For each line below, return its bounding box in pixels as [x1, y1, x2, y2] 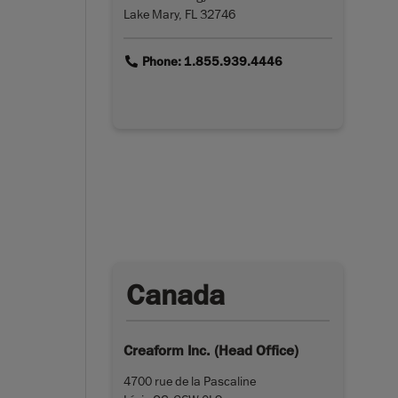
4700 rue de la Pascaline [123, 372, 256, 389]
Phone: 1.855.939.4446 [139, 52, 283, 70]
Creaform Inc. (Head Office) [123, 341, 298, 360]
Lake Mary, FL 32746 [123, 5, 235, 22]
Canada [126, 277, 225, 313]
